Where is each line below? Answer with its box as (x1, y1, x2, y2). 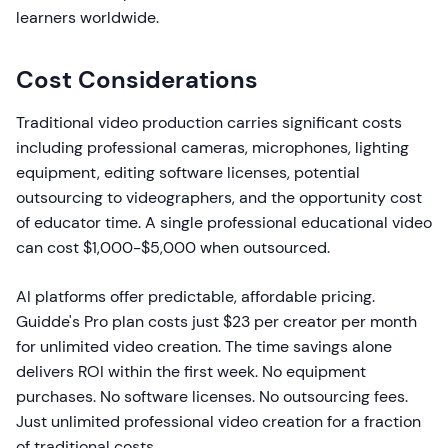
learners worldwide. (16, 7, 159, 28)
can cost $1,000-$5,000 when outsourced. (16, 237, 330, 258)
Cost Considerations (16, 64, 258, 95)
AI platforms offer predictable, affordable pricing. (16, 286, 375, 307)
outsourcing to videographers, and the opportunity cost (16, 187, 422, 208)
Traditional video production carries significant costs (16, 112, 402, 133)
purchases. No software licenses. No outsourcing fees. (16, 386, 408, 407)
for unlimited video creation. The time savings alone (16, 336, 392, 357)
